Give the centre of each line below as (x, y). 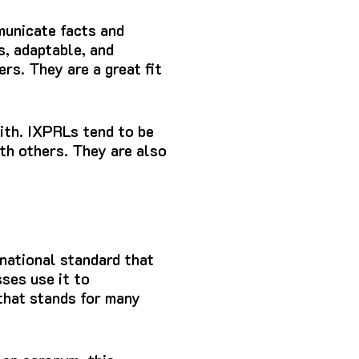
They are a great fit (95, 69)
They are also (119, 151)
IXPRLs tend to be (91, 131)
